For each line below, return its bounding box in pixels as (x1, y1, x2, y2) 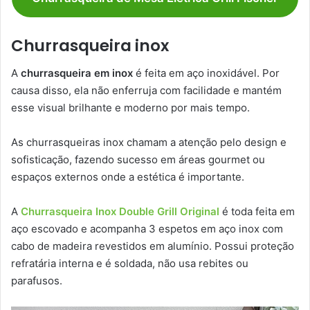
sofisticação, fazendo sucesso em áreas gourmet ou (11, 153, 265, 167)
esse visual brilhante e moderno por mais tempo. (11, 101, 253, 115)
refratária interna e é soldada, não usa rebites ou (11, 257, 248, 271)
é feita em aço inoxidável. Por (133, 66, 280, 80)
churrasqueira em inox (21, 66, 133, 80)
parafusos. (11, 274, 62, 288)
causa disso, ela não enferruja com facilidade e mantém (11, 84, 282, 98)
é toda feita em (219, 205, 295, 219)
